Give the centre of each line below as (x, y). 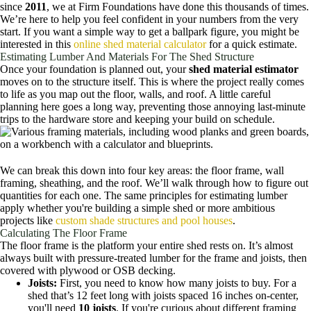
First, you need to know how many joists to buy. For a (177, 283)
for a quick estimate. (252, 44)
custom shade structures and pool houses (144, 220)
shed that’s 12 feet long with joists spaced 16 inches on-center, (163, 295)
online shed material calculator (140, 44)
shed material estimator (244, 69)
